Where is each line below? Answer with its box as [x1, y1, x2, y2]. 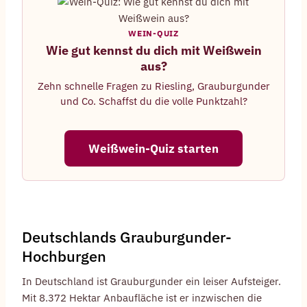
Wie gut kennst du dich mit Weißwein [45, 42, 262, 59]
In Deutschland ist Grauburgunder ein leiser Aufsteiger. [22, 275, 281, 288]
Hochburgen [22, 246, 106, 267]
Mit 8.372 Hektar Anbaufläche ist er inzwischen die [22, 291, 262, 305]
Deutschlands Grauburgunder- [22, 227, 232, 247]
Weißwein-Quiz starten [88, 140, 219, 156]
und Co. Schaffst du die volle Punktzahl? [60, 94, 247, 108]
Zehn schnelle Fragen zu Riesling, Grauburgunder [37, 79, 270, 93]
